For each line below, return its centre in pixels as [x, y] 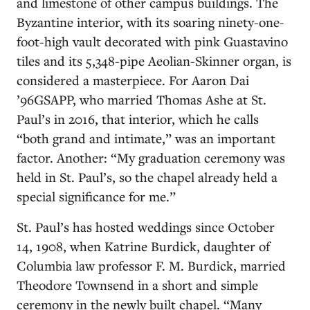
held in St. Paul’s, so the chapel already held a [147, 177]
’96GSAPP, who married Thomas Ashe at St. [142, 99]
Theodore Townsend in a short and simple [137, 285]
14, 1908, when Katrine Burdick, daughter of [143, 246]
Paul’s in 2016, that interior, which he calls [138, 119]
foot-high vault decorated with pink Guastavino [152, 41]
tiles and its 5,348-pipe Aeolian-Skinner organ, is [154, 61]
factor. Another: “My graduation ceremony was [151, 157]
